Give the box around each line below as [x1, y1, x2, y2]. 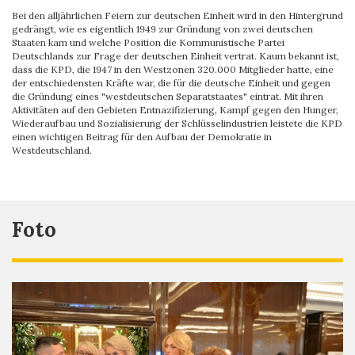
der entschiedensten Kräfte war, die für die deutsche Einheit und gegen [12, 76, 330, 89]
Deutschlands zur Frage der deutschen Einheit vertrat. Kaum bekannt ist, [12, 49, 339, 62]
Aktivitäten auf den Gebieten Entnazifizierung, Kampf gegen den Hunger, [12, 103, 338, 116]
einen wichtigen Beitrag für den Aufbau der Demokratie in [12, 130, 272, 143]
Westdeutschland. [12, 143, 94, 156]
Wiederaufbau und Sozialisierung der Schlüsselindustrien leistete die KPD [12, 116, 342, 129]
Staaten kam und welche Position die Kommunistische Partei [12, 36, 284, 48]
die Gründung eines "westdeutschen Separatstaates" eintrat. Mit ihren [12, 90, 323, 102]
